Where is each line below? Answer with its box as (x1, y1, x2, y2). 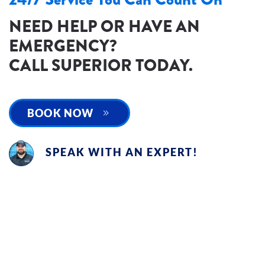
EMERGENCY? (9, 33, 117, 58)
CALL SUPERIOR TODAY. (9, 53, 193, 77)
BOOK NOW (27, 106, 94, 119)
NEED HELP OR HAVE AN (9, 14, 200, 38)
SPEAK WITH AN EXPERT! (46, 146, 198, 159)
